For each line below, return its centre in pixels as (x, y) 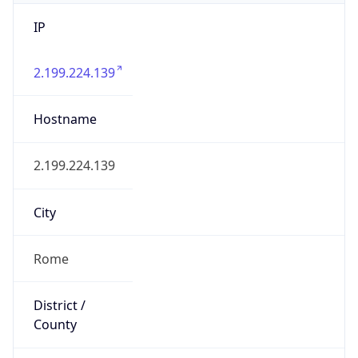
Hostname (65, 119)
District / (59, 306)
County (55, 325)
